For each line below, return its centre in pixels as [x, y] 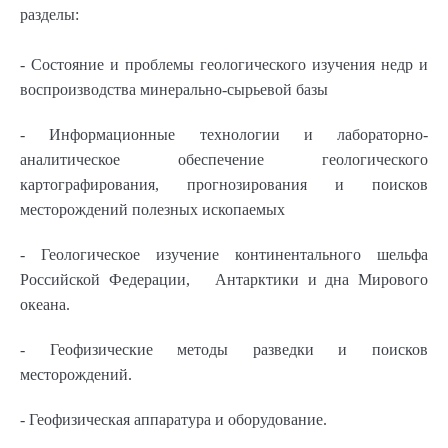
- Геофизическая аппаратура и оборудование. [173, 419]
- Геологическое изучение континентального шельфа [224, 254]
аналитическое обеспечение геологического [224, 159]
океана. [45, 304]
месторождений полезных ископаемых [154, 209]
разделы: [49, 14]
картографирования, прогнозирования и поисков [224, 184]
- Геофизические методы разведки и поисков [224, 349]
